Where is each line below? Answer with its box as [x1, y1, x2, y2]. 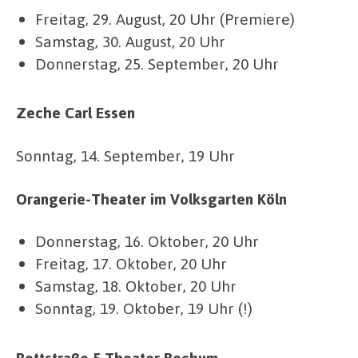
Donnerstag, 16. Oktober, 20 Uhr [35, 231, 260, 252]
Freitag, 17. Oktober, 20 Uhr [35, 253, 228, 274]
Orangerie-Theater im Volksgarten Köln [16, 188, 287, 209]
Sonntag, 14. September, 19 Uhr [16, 145, 235, 165]
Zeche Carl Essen [16, 102, 135, 123]
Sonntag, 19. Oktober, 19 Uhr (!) [35, 298, 253, 319]
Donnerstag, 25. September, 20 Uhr [35, 53, 280, 74]
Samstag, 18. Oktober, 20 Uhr [35, 276, 237, 296]
